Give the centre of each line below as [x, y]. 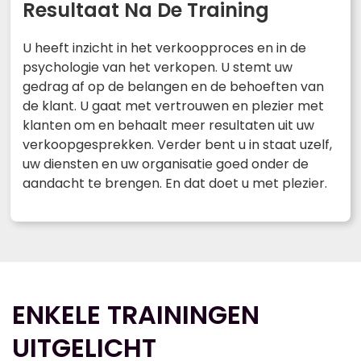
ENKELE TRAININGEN [136, 315]
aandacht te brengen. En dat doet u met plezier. [175, 184]
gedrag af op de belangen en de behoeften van [173, 87]
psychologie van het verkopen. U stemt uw [158, 68]
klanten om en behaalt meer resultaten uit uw [168, 126]
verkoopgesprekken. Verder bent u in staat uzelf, [177, 145]
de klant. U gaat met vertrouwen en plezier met [173, 106]
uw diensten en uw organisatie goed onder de [166, 164]
